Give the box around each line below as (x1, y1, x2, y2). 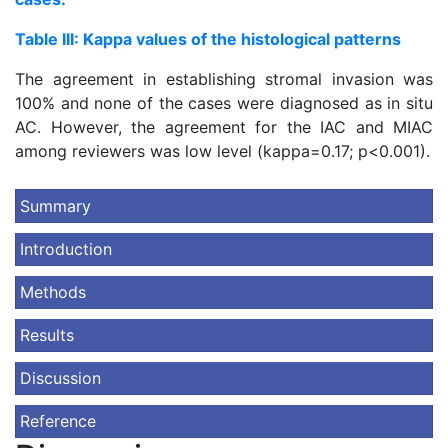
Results (20, 325, 74, 345)
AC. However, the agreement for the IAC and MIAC (15, 117, 433, 137)
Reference (20, 411, 96, 431)
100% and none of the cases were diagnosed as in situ (15, 93, 433, 113)
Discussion (20, 368, 101, 388)
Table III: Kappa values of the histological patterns (15, 29, 401, 49)
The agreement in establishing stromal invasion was (15, 69, 433, 89)
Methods (20, 282, 86, 302)
